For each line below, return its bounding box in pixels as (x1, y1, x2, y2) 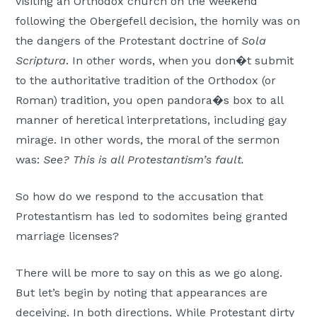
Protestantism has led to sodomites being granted (16, 209, 289, 224)
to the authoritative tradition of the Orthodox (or (16, 74, 277, 88)
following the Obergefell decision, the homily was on (16, 14, 301, 28)
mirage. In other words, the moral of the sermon (16, 133, 280, 147)
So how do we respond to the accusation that (16, 190, 264, 204)
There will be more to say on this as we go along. (16, 266, 283, 280)
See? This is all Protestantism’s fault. (43, 153, 245, 167)
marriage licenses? (16, 229, 120, 243)
